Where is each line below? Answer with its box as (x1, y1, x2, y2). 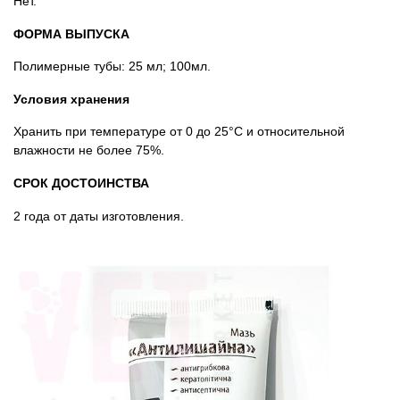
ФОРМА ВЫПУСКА (13, 26, 129, 41)
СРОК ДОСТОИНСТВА (13, 175, 149, 190)
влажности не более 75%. (13, 143, 164, 158)
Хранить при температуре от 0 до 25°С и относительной (13, 124, 345, 139)
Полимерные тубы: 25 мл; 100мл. (13, 59, 211, 74)
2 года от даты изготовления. (13, 208, 184, 223)
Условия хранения (13, 91, 129, 106)
